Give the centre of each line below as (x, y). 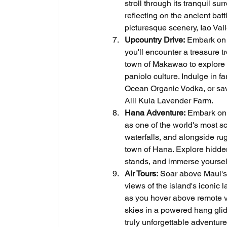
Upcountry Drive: (155, 40)
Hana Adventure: (155, 112)
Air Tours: (141, 173)
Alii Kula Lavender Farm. (169, 100)
